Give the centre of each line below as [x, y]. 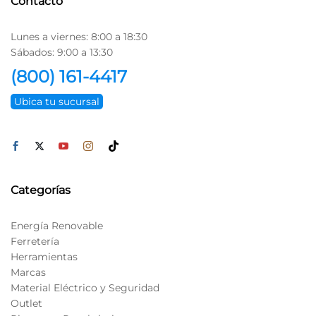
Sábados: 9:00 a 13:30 [62, 52]
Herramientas [44, 256]
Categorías [41, 190]
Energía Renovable [57, 225]
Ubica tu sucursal [57, 101]
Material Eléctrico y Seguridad [85, 287]
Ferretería [35, 241]
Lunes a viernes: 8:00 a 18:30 [79, 36]
